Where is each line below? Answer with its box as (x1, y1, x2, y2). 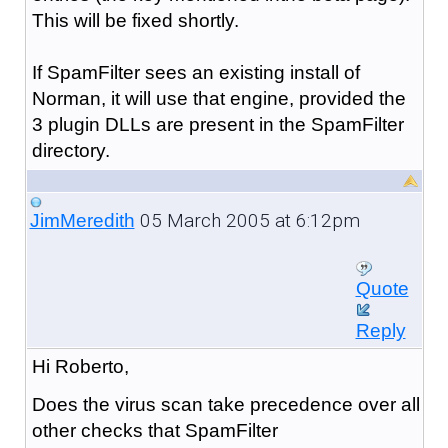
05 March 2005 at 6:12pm (134, 208, 360, 232)
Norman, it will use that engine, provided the (31, 87, 406, 109)
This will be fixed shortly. (31, 9, 239, 31)
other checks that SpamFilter (31, 419, 278, 441)
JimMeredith (29, 209, 135, 231)
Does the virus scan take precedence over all (31, 393, 420, 415)
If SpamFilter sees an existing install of (31, 61, 360, 83)
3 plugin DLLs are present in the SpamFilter (31, 113, 404, 135)
